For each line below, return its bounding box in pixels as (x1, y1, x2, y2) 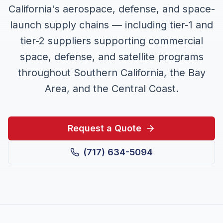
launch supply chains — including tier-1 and (10, 19, 213, 31)
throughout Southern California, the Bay (17, 67, 206, 79)
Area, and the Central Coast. (44, 83, 179, 95)
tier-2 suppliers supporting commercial (20, 35, 203, 47)
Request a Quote (68, 123, 141, 133)
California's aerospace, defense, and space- (8, 3, 215, 15)
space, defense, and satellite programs (19, 51, 204, 63)
